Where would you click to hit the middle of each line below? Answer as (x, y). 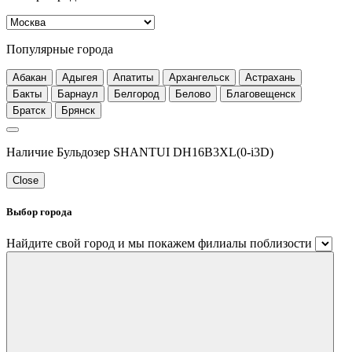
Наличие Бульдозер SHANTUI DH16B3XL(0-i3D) (140, 152)
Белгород (137, 94)
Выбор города (39, 212)
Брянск (78, 111)
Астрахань (270, 78)
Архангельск (199, 78)
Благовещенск (261, 94)
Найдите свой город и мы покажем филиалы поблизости (159, 243)
